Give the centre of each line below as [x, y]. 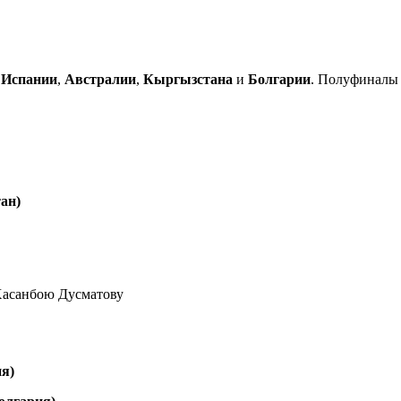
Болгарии [279, 79]
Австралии [100, 79]
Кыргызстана [188, 79]
